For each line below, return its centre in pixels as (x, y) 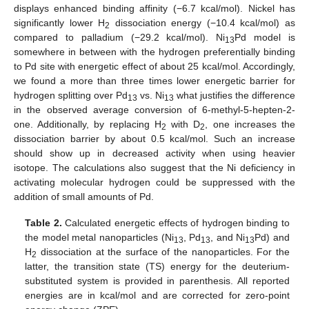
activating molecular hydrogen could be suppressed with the (154, 182)
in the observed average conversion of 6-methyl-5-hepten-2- (154, 109)
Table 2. (43, 223)
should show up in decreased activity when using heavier (154, 153)
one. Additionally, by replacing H (88, 124)
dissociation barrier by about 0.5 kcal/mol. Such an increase (154, 138)
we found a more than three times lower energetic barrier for (154, 80)
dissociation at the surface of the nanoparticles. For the (163, 252)
